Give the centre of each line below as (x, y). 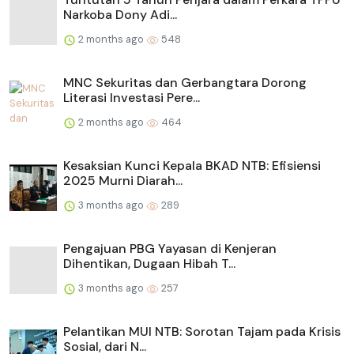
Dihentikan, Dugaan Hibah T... (149, 264)
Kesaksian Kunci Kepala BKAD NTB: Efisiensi (192, 166)
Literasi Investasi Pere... (132, 98)
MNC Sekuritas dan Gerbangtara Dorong (185, 83)
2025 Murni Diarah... (123, 181)
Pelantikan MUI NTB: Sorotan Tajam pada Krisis (202, 332)
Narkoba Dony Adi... (120, 15)
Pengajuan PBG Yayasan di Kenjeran (170, 249)
